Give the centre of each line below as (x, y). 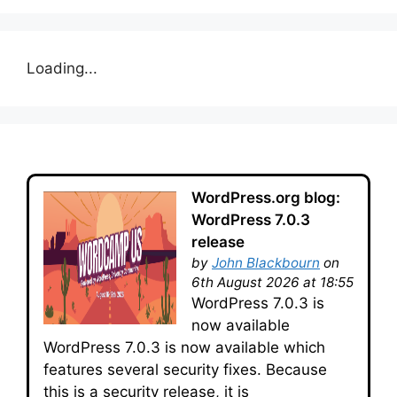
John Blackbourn (266, 262)
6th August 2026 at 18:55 (272, 282)
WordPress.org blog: (266, 197)
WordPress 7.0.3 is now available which (184, 347)
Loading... (62, 68)
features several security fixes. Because (185, 369)
